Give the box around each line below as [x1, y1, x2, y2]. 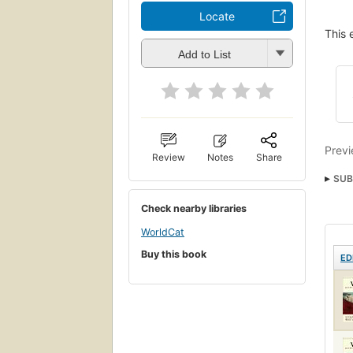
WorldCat [141, 225, 184, 238]
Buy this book [141, 248, 206, 261]
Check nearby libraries [141, 203, 247, 215]
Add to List [178, 47, 231, 61]
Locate [199, 9, 235, 24]
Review [152, 151, 186, 164]
